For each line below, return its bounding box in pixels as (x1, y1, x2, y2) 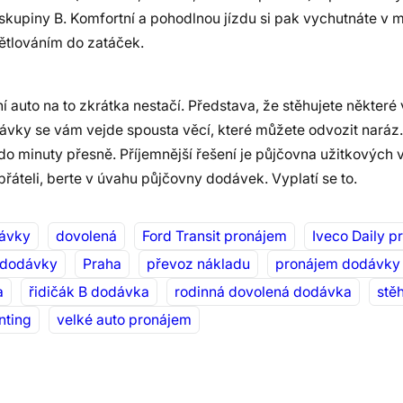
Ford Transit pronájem (142, 228, 287, 246)
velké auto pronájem (57, 311, 192, 329)
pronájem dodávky (275, 255, 400, 273)
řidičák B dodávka (29, 283, 149, 301)
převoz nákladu (147, 255, 250, 273)
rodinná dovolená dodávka (175, 283, 352, 301)
